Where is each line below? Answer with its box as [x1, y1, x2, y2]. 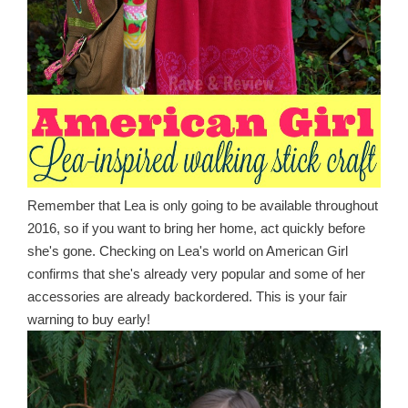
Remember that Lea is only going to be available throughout [27, 198, 378, 213]
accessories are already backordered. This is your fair [27, 289, 347, 304]
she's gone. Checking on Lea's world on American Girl [27, 243, 348, 259]
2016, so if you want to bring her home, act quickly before [27, 220, 365, 236]
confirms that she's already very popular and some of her [27, 266, 365, 281]
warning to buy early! [27, 311, 150, 327]
